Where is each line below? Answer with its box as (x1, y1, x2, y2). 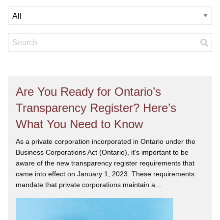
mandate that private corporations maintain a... (16, 181, 161, 189)
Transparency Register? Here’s (16, 101, 176, 114)
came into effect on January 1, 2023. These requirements (16, 170, 194, 178)
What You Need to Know (16, 117, 143, 131)
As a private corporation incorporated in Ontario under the (16, 137, 195, 145)
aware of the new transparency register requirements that (16, 159, 194, 167)
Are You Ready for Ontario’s (16, 85, 161, 98)
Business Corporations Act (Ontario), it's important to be (16, 148, 189, 156)
